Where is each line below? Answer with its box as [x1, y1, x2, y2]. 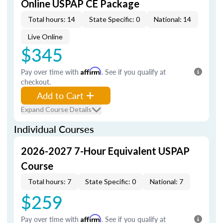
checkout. [21, 77, 51, 87]
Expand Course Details [21, 105, 92, 113]
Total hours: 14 [28, 15, 75, 23]
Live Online [28, 32, 63, 41]
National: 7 [150, 177, 183, 186]
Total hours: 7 [28, 177, 71, 186]
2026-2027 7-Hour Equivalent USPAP [21, 145, 190, 157]
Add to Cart [37, 89, 84, 102]
